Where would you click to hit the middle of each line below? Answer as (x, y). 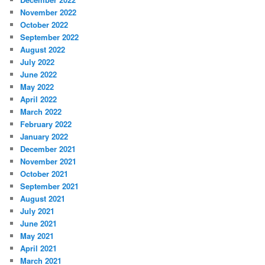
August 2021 (43, 198)
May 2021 (37, 235)
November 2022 (49, 12)
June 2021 (39, 223)
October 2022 (44, 24)
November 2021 (49, 161)
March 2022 (41, 111)
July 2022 (38, 62)
